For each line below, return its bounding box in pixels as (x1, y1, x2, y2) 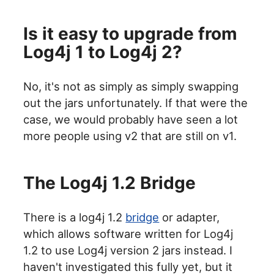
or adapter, (159, 210, 220, 224)
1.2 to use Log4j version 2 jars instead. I (23, 243, 233, 257)
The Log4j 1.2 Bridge (23, 172, 196, 194)
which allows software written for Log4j (23, 227, 234, 241)
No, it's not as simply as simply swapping (23, 80, 239, 94)
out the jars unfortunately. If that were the (23, 96, 248, 110)
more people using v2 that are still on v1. (23, 129, 237, 143)
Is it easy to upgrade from (23, 23, 238, 45)
